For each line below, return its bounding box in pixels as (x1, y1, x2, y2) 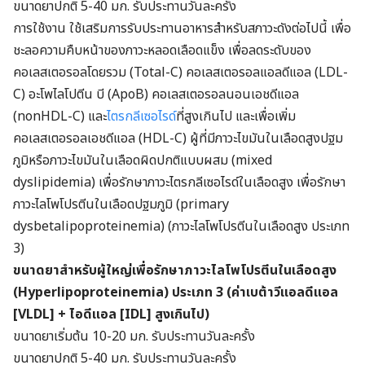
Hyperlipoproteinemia (18, 282, 164, 302)
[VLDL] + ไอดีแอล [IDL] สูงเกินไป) (13, 304, 209, 324)
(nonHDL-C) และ (13, 106, 107, 126)
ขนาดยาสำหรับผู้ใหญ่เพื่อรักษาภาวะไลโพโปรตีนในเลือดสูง (13, 260, 336, 280)
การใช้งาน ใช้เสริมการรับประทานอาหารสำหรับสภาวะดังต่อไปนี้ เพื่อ (13, 18, 351, 38)
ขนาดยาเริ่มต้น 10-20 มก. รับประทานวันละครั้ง (13, 326, 255, 346)
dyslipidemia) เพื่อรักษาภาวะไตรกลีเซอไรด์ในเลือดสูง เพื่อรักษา (13, 172, 345, 192)
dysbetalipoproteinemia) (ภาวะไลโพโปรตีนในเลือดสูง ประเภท (13, 216, 350, 236)
